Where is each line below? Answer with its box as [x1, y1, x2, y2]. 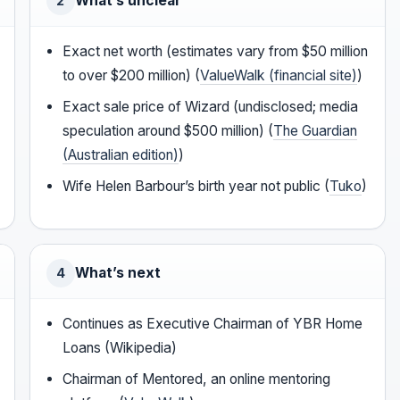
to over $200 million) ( [62, 67, 201, 85]
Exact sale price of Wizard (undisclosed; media [62, 98, 359, 116]
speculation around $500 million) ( [62, 122, 274, 140]
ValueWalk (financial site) [200, 67, 358, 85]
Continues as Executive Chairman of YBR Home [62, 315, 363, 333]
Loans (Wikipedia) [62, 339, 178, 357]
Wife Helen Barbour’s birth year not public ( [62, 178, 330, 196]
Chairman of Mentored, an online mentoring [62, 371, 331, 388]
